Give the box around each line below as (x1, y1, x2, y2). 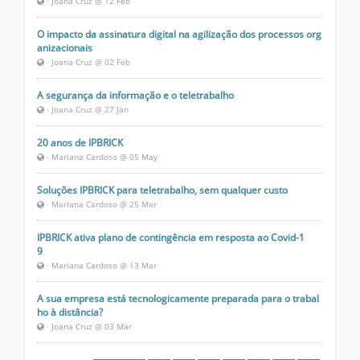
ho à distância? (37, 305, 103, 319)
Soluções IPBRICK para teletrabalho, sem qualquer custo (37, 183, 288, 197)
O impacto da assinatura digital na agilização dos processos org (37, 27, 321, 41)
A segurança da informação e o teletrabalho (37, 88, 234, 102)
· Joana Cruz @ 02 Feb (44, 56, 130, 67)
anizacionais (37, 41, 92, 55)
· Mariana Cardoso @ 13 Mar (44, 260, 157, 271)
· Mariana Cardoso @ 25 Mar (44, 198, 157, 210)
